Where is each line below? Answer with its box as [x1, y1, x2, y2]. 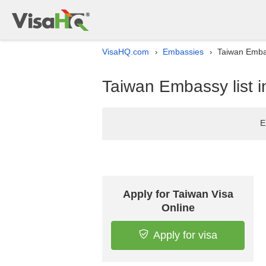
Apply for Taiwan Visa [122, 188, 233, 200]
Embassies [163, 47, 204, 56]
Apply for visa [153, 229, 217, 241]
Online [161, 202, 195, 214]
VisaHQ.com [102, 47, 149, 56]
